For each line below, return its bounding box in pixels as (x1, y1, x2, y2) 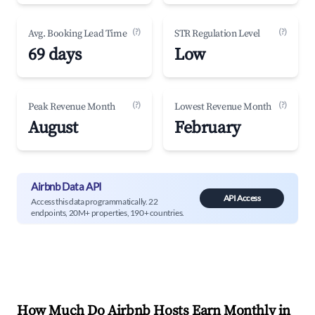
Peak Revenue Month (28, 101, 115, 113)
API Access (223, 193, 261, 203)
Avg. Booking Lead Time (28, 27, 127, 40)
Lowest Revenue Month (174, 101, 271, 113)
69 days (28, 44, 82, 65)
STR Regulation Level (174, 27, 260, 40)
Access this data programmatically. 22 (31, 195, 158, 207)
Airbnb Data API (31, 179, 102, 193)
